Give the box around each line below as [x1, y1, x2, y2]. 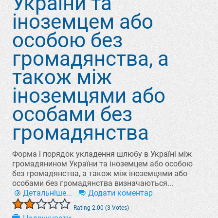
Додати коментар [88, 188, 153, 198]
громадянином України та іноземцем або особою [12, 159, 193, 168]
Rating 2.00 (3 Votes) [73, 204, 129, 211]
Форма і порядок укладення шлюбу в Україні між [12, 149, 192, 159]
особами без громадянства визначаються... [12, 179, 173, 188]
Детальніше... [23, 188, 72, 198]
